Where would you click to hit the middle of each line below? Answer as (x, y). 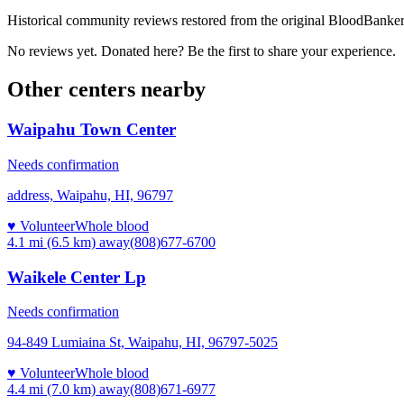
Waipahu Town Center (92, 130)
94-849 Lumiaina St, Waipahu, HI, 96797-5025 (142, 343)
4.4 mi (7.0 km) (51, 390)
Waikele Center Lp (77, 277)
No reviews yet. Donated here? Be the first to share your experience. (202, 51)
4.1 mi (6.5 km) (51, 242)
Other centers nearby (106, 90)
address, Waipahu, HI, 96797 (90, 195)
